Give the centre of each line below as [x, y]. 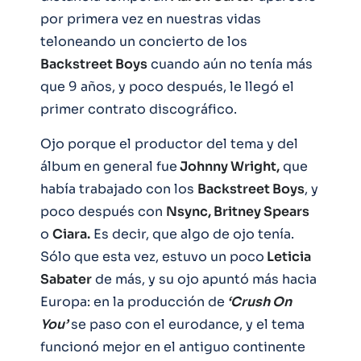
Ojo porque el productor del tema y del [169, 143]
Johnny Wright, [228, 166]
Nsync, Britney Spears [238, 211]
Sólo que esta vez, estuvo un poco [152, 256]
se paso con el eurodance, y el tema [186, 324]
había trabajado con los [119, 189]
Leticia [288, 256]
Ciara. [71, 234]
